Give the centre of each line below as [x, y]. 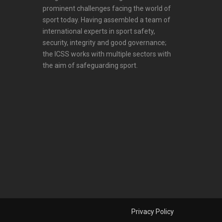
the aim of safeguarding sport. [90, 65]
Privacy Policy [153, 212]
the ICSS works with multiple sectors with [107, 54]
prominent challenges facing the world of [107, 8]
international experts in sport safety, [99, 31]
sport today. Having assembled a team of [107, 20]
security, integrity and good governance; [105, 43]
